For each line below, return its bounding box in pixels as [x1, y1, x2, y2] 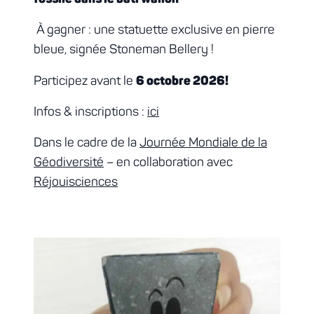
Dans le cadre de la [34, 137, 139, 150]
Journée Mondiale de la [139, 137, 267, 150]
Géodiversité [34, 156, 104, 170]
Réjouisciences [34, 176, 118, 189]
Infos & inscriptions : [34, 106, 147, 119]
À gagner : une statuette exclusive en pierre [34, 24, 275, 37]
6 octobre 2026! [136, 75, 228, 88]
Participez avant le [34, 75, 136, 88]
